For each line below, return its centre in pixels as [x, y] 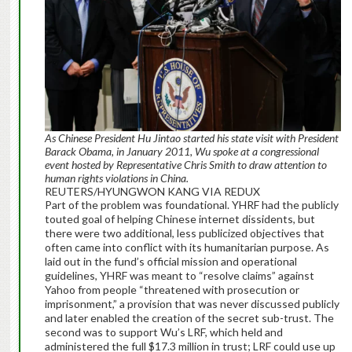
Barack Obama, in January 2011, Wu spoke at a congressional [181, 152]
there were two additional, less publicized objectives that [184, 233]
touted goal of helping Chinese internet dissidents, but [180, 219]
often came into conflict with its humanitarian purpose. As [187, 247]
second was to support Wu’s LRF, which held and [163, 332]
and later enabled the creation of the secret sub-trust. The [189, 318]
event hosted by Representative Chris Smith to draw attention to [185, 165]
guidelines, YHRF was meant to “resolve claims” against [179, 276]
